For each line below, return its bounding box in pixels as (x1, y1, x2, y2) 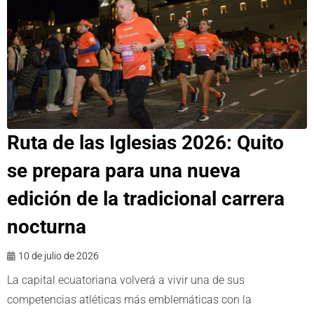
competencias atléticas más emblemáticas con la (7, 293, 252, 307)
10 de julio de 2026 (18, 250, 99, 262)
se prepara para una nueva (7, 159, 240, 183)
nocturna (7, 215, 86, 239)
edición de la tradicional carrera (7, 187, 285, 211)
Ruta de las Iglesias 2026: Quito (7, 131, 284, 155)
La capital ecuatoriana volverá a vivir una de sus (7, 273, 245, 287)
